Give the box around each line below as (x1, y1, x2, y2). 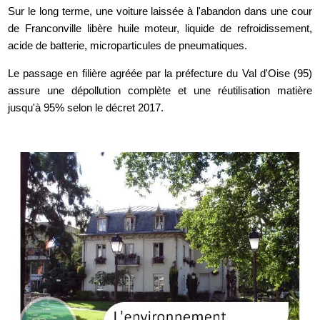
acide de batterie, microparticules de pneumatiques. (8, 39, 248, 52)
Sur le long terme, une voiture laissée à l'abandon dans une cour (8, 5, 312, 18)
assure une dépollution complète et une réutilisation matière (8, 84, 312, 97)
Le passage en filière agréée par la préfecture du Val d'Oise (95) (8, 67, 312, 80)
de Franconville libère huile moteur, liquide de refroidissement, (8, 22, 312, 35)
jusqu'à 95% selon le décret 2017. (8, 101, 164, 114)
